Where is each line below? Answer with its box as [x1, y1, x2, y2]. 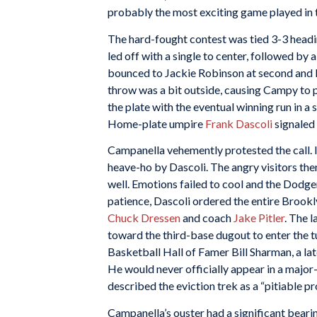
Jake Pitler [234, 211, 284, 225]
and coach [180, 211, 234, 225]
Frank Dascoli [205, 116, 272, 130]
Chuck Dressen [108, 211, 180, 225]
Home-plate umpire [108, 116, 205, 130]
